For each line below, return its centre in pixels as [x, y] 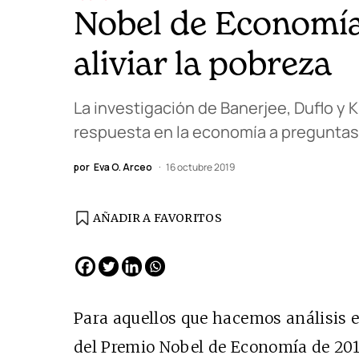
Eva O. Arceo [123, 167]
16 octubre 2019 [200, 167]
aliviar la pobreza [203, 63]
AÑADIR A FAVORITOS [158, 218]
